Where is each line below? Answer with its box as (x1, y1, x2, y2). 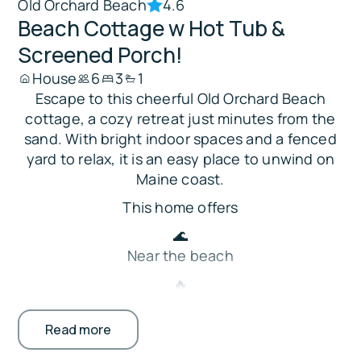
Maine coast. (136, 169, 225, 189)
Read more (45, 321, 112, 339)
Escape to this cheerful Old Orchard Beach (35, 89, 326, 109)
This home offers (122, 197, 239, 218)
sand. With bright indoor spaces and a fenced (24, 129, 337, 149)
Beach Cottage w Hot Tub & (18, 14, 286, 44)
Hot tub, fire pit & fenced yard (78, 294, 283, 314)
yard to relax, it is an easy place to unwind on (26, 149, 335, 169)
